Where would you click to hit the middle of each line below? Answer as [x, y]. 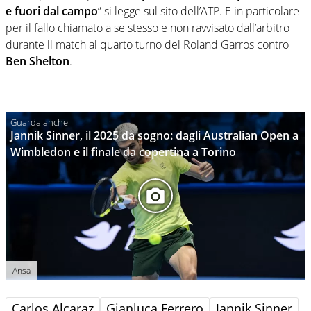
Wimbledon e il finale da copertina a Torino [123, 152]
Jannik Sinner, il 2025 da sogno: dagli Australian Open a [154, 135]
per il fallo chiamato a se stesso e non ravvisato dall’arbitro [148, 27]
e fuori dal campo [52, 11]
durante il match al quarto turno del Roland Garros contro [147, 44]
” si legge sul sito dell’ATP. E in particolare [199, 11]
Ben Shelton [37, 61]
